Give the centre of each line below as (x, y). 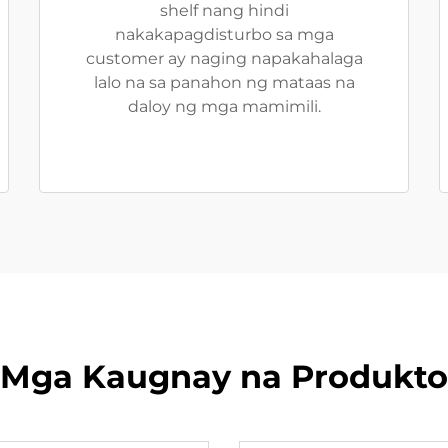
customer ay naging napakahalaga (224, 58)
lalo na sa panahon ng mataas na (224, 82)
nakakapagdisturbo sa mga (224, 34)
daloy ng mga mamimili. (224, 106)
